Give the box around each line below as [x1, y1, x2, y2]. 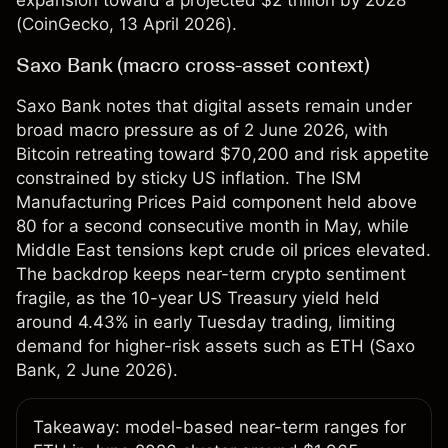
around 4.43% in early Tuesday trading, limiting [16, 312, 395, 333]
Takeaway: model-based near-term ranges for [33, 417, 406, 438]
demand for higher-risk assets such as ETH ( [16, 336, 375, 357]
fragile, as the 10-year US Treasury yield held [16, 288, 380, 309]
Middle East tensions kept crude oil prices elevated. [16, 240, 431, 261]
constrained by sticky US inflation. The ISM [16, 168, 361, 189]
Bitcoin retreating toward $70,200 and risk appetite [16, 144, 429, 165]
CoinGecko [22, 14, 109, 35]
